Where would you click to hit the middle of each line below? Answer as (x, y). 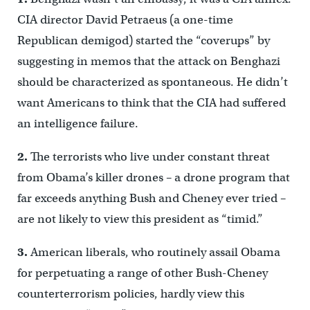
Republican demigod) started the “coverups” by (143, 40)
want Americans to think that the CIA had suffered (151, 102)
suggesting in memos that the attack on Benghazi (148, 61)
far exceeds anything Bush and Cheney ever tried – (151, 198)
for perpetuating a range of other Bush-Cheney (142, 273)
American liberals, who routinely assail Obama (154, 252)
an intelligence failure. (77, 123)
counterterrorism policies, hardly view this (130, 293)
